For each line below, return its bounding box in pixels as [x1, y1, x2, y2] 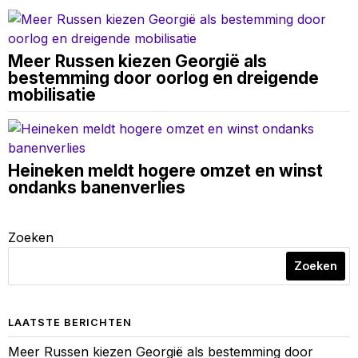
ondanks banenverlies [8, 177, 185, 198]
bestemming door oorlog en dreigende [8, 68, 319, 89]
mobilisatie [8, 85, 96, 105]
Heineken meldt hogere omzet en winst [8, 161, 323, 181]
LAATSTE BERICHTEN [8, 316, 132, 329]
